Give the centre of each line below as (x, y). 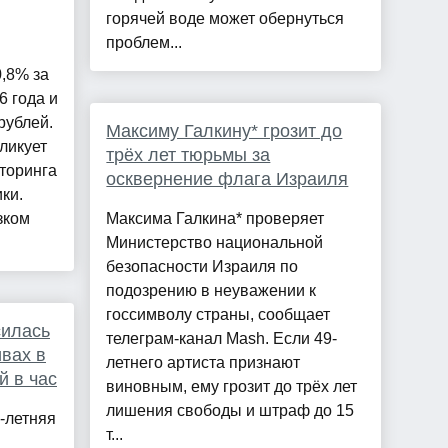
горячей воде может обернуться (225, 19)
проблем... (144, 43)
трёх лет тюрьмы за (188, 155)
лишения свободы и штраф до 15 (230, 411)
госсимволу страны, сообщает (218, 315)
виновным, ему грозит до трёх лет (232, 387)
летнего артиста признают (203, 363)
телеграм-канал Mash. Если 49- (222, 339)
